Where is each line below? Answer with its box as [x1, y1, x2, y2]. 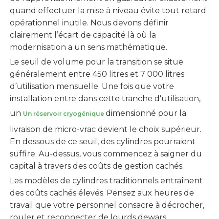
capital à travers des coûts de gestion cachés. [10, 161, 184, 171]
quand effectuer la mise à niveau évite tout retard [10, 6, 206, 15]
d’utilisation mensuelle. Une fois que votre [10, 82, 174, 91]
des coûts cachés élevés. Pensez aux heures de [10, 188, 194, 197]
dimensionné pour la [106, 109, 186, 118]
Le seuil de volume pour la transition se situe [10, 57, 183, 66]
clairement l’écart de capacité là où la [10, 30, 156, 40]
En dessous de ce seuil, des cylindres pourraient [10, 137, 196, 146]
